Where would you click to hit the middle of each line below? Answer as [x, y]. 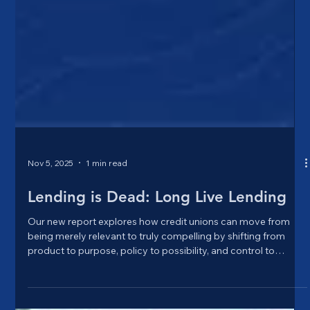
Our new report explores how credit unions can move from [159, 299]
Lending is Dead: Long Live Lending [157, 275]
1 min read [107, 240]
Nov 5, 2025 [51, 240]
